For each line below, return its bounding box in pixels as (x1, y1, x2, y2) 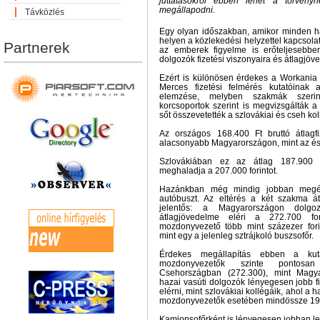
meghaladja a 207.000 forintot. (159, 166, 278, 176)
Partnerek (4, 39, 70, 56)
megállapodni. (159, 5, 215, 15)
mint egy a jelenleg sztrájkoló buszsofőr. (159, 231, 314, 241)
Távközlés (25, 7, 64, 17)
